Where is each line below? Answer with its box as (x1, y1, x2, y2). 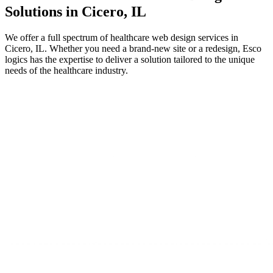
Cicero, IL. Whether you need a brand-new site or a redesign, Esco (5, 43, 261, 54)
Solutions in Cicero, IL (5, 4, 146, 20)
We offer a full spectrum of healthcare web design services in (5, 32, 238, 43)
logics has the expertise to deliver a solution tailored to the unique (5, 54, 255, 65)
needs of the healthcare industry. (5, 65, 128, 76)
